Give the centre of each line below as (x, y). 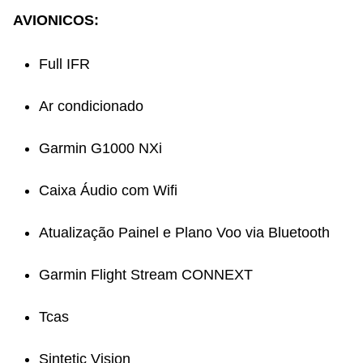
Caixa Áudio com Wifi (108, 190)
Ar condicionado (91, 106)
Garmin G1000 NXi (100, 148)
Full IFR (64, 64)
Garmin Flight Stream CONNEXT (146, 274)
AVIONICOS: (56, 20)
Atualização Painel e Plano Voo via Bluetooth (184, 232)
